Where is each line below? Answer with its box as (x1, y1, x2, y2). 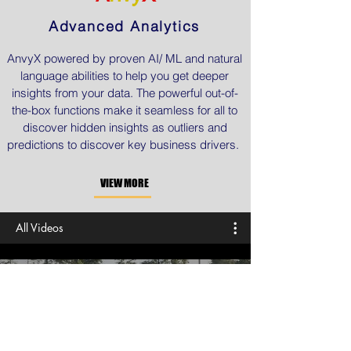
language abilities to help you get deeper (20, 68, 229, 83)
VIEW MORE (100, 176, 149, 190)
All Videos (16, 220, 63, 235)
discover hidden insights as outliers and (22, 120, 227, 135)
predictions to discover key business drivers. (7, 137, 242, 152)
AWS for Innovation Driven (42, 293, 208, 313)
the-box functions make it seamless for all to (12, 103, 237, 118)
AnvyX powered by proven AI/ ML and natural (7, 51, 242, 66)
